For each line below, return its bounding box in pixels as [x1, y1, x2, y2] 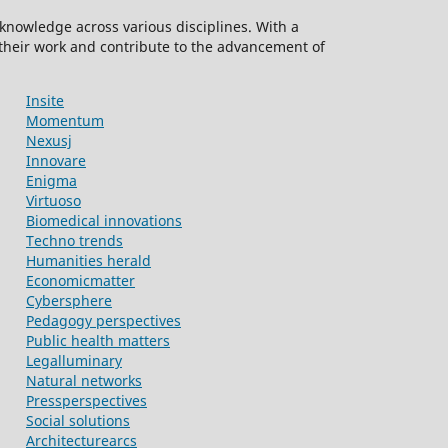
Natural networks [26, 371, 142, 391]
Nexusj [26, 131, 72, 151]
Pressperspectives [26, 391, 147, 411]
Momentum [26, 111, 104, 131]
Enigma [26, 171, 77, 191]
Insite [26, 91, 64, 111]
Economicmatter [26, 271, 135, 291]
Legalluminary [26, 351, 122, 371]
